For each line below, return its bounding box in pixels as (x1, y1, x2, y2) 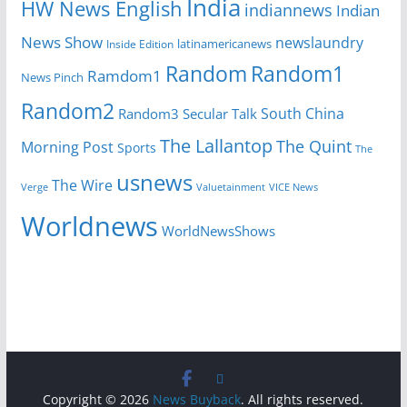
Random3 (117, 104, 179, 124)
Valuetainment (195, 180, 265, 194)
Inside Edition (105, 36, 174, 53)
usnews (115, 167, 193, 198)
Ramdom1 (86, 65, 162, 87)
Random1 (250, 60, 344, 89)
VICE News (268, 180, 318, 194)
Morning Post (20, 137, 114, 158)
